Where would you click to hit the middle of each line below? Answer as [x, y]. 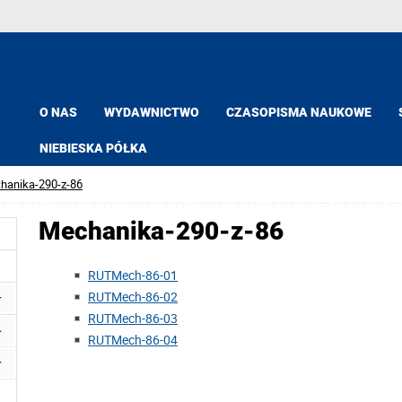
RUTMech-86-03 [133, 319]
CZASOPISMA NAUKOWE [299, 112]
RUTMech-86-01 [133, 275]
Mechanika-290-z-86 [161, 232]
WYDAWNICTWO [152, 112]
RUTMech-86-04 [133, 340]
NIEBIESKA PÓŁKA [93, 148]
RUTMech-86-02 [133, 297]
